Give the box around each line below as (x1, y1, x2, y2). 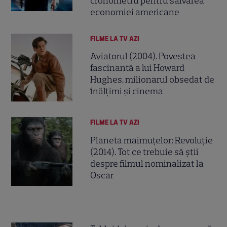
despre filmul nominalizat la (90, 158, 204, 169)
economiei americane (90, 6, 180, 18)
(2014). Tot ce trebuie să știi (90, 146, 199, 158)
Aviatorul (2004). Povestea (90, 50, 196, 62)
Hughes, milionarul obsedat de (90, 73, 215, 85)
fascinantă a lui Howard (90, 62, 185, 73)
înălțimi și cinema (90, 85, 164, 97)
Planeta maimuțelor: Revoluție (90, 134, 213, 146)
